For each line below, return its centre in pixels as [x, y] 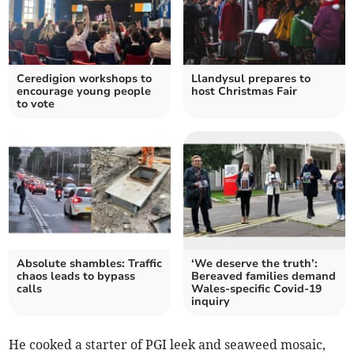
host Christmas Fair [244, 92]
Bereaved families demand [264, 277]
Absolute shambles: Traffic [90, 264]
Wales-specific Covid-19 [256, 289]
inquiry [211, 302]
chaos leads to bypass [76, 277]
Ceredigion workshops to [85, 79]
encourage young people [84, 92]
